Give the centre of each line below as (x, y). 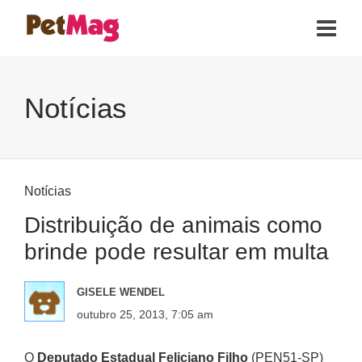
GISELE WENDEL (121, 292)
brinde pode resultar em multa (177, 252)
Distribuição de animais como (173, 225)
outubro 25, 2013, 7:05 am (145, 314)
